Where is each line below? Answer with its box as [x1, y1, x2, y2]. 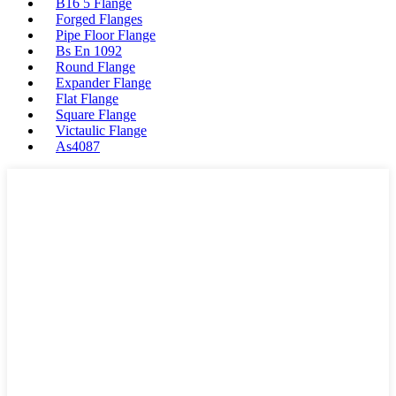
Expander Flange [56, 75, 151, 91]
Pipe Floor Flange [56, 27, 156, 43]
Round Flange [56, 59, 135, 75]
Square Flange [56, 107, 136, 123]
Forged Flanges [56, 11, 142, 27]
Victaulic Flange [56, 123, 147, 139]
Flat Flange [56, 91, 118, 107]
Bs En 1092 [56, 43, 122, 59]
